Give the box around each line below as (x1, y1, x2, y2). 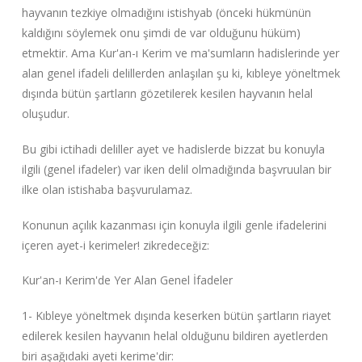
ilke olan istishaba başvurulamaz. (21, 182, 192, 197)
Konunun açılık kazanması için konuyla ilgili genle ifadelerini (21, 217, 326, 233)
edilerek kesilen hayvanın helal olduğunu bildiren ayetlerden (21, 327, 328, 343)
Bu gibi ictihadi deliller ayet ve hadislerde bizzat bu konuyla (21, 141, 325, 157)
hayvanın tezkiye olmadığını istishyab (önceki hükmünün (21, 5, 311, 21)
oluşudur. (21, 106, 69, 122)
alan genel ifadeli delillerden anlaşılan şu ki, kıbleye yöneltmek (21, 65, 340, 82)
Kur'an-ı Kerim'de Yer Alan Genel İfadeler (21, 272, 233, 288)
